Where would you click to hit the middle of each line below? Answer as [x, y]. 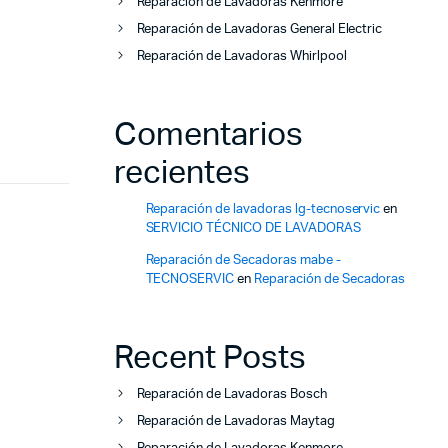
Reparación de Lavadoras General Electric [259, 30]
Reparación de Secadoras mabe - [243, 261]
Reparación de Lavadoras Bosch [231, 395]
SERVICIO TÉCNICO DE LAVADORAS [253, 229]
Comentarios [208, 135]
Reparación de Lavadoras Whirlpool [241, 57]
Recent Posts [209, 358]
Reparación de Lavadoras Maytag [235, 422]
